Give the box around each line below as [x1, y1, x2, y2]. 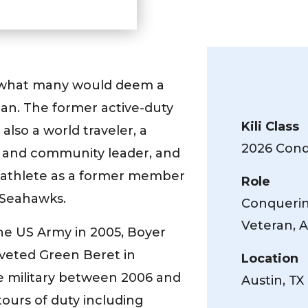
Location [241, 251, 298, 266]
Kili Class [241, 119, 299, 134]
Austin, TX [241, 273, 304, 288]
